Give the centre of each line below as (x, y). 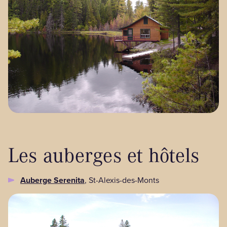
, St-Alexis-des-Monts (122, 180)
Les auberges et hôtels (104, 154)
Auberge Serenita (52, 180)
